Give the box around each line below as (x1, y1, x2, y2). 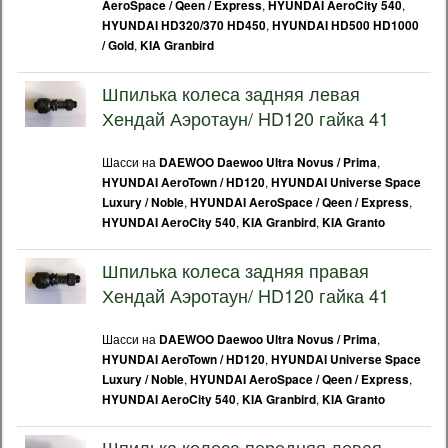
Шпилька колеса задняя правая (102, 257, 369, 283)
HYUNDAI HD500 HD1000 (272, 17, 419, 34)
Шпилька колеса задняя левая (102, 80, 360, 106)
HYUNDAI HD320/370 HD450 (102, 17, 266, 34)
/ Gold (102, 37, 134, 54)
